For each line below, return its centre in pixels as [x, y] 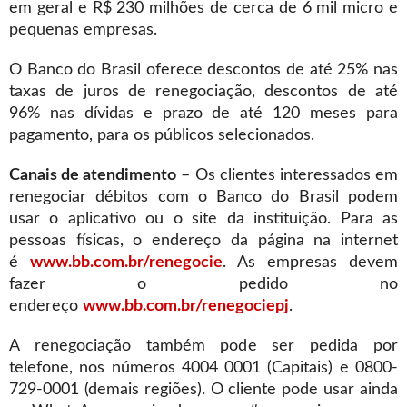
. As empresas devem [310, 262]
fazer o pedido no [203, 284]
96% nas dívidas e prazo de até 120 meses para [203, 113]
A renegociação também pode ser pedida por [203, 346]
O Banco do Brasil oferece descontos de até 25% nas [203, 69]
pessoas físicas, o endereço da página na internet [203, 240]
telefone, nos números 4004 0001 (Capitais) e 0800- [203, 367]
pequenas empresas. [83, 30]
